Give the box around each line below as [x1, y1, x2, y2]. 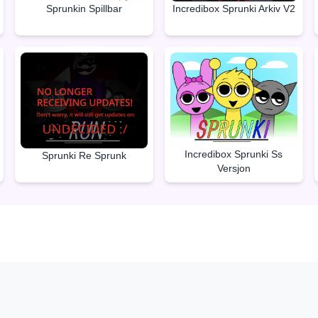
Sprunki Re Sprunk [42, 150, 127, 162]
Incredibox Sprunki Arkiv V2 [172, 2, 295, 14]
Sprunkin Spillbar [46, 2, 123, 14]
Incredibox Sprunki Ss [185, 148, 283, 160]
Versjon [216, 163, 251, 175]
